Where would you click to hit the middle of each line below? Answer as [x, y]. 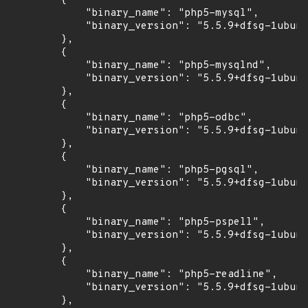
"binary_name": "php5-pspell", [138, 222]
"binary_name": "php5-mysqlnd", [141, 66]
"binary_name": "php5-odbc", [132, 118]
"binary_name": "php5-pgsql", [135, 170]
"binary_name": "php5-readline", [144, 275]
